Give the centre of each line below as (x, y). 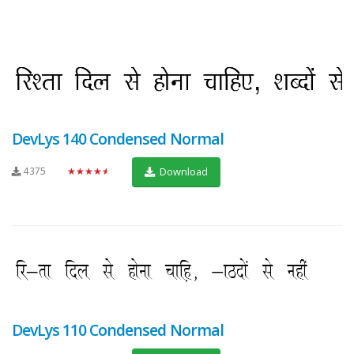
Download (182, 172)
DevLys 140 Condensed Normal (118, 138)
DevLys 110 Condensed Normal (118, 330)
